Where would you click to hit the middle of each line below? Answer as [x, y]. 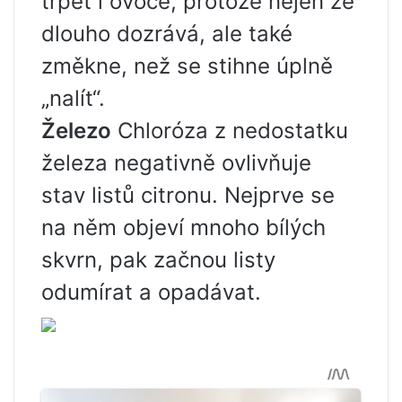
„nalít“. [73, 98]
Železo [76, 131]
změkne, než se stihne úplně [187, 66]
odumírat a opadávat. [151, 292]
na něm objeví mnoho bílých [184, 227]
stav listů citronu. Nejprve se [188, 195]
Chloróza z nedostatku [230, 131]
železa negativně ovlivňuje [176, 163]
